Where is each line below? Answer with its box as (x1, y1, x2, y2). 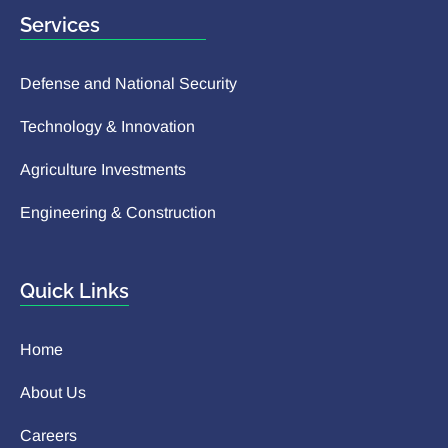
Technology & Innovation (20, 118, 195, 136)
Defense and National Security (20, 75, 237, 93)
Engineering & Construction (20, 204, 216, 222)
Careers (20, 427, 77, 445)
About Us (20, 384, 86, 402)
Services (20, 13, 100, 38)
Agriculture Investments (20, 161, 186, 179)
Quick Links (20, 279, 129, 304)
